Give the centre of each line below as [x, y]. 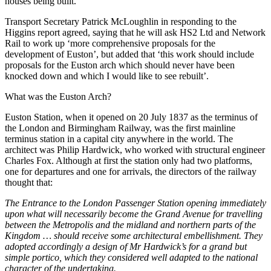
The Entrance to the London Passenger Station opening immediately [135, 203]
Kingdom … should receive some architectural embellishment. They [134, 236]
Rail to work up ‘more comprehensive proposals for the [110, 44]
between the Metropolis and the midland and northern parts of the [130, 225]
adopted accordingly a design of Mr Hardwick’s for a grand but [126, 247]
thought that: [29, 183]
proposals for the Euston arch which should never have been [120, 65]
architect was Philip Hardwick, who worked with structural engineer [135, 150]
